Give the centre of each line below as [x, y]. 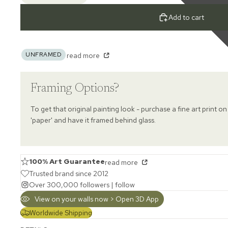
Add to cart [186, 18]
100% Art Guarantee [67, 161]
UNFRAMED [44, 54]
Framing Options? [75, 88]
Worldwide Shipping [61, 212]
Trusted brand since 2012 [69, 173]
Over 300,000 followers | [72, 184]
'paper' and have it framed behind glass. [93, 120]
